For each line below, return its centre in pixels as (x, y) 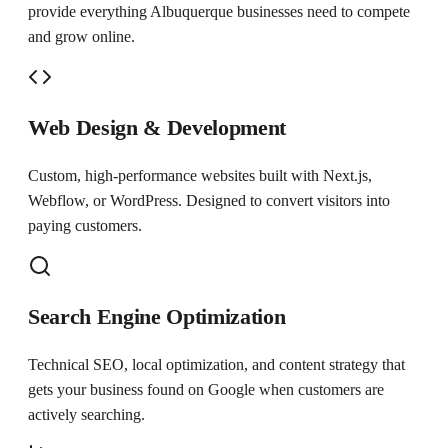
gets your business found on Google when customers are (206, 390)
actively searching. (86, 415)
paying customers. (85, 226)
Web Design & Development (157, 128)
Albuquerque (191, 12)
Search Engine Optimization (157, 317)
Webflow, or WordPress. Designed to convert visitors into (209, 201)
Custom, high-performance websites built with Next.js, (200, 176)
